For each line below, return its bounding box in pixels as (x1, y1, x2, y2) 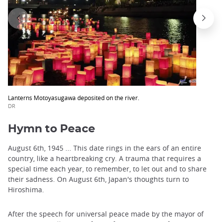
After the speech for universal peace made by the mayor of (8, 209, 204, 219)
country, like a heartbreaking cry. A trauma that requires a (8, 154, 201, 164)
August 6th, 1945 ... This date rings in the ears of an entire (8, 143, 201, 153)
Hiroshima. (8, 185, 44, 195)
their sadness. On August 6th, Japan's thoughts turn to (8, 174, 189, 184)
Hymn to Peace (8, 123, 95, 135)
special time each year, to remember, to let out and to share (8, 164, 207, 174)
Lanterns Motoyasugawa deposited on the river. (8, 93, 139, 102)
